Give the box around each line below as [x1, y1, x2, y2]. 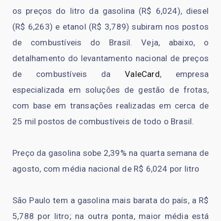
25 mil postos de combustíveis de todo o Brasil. [12, 116, 194, 126]
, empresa [159, 69, 209, 79]
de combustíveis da [12, 69, 125, 79]
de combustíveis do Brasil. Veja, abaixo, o [12, 37, 209, 47]
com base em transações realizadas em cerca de [12, 100, 209, 110]
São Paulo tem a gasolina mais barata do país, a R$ [12, 195, 209, 205]
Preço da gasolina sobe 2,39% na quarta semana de [12, 147, 209, 158]
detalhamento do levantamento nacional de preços [12, 53, 209, 63]
